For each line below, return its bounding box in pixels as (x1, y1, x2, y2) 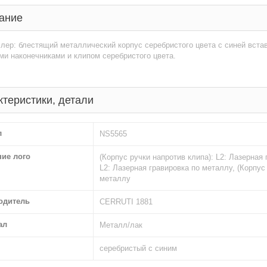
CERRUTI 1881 (100, 197, 153, 206)
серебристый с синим (100, 244, 177, 253)
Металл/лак (100, 221, 142, 229)
